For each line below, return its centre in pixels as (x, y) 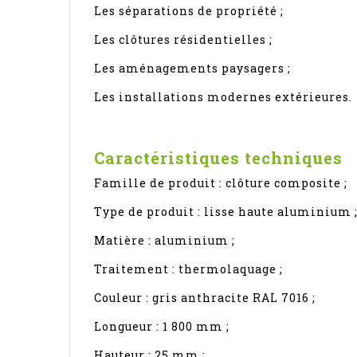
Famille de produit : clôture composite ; (221, 182)
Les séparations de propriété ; (189, 10)
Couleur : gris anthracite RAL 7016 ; (205, 297)
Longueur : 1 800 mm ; (162, 326)
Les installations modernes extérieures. (223, 96)
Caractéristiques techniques (218, 157)
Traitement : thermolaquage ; (188, 269)
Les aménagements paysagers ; (192, 68)
